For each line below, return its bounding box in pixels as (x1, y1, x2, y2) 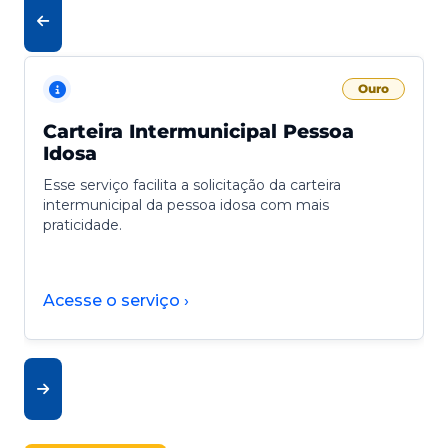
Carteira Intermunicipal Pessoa (43, 120, 354, 144)
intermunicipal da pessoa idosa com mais (43, 196, 329, 215)
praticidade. (43, 216, 122, 235)
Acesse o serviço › (43, 291, 189, 311)
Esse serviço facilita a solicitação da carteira (43, 176, 341, 195)
